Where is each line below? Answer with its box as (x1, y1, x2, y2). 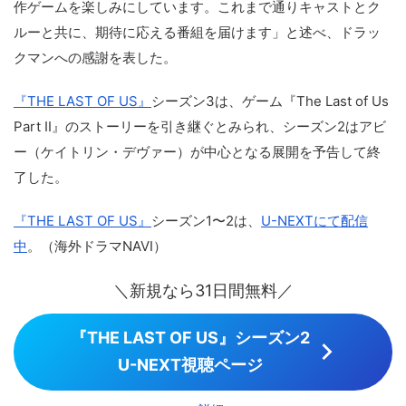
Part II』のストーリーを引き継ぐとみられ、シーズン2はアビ (14, 117, 386, 135)
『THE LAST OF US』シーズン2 (71, 328, 310, 348)
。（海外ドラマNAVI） (27, 237, 167, 255)
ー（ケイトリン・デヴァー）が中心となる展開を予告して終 (14, 142, 381, 160)
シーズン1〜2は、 (151, 211, 261, 229)
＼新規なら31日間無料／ (112, 280, 294, 300)
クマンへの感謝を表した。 (14, 48, 177, 66)
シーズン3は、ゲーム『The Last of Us (151, 92, 389, 110)
